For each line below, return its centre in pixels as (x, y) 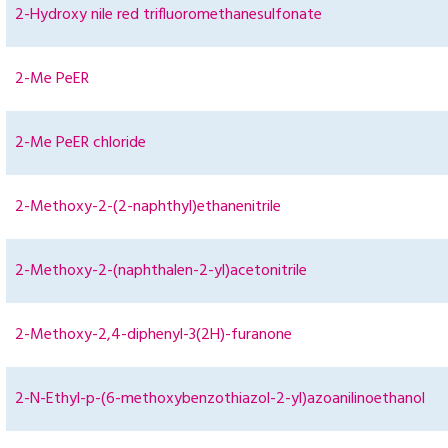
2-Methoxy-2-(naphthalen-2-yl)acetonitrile (161, 271)
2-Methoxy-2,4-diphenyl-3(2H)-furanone (153, 335)
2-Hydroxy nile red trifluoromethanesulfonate (168, 15)
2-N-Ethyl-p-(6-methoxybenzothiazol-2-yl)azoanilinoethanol (220, 399)
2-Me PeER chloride (80, 143)
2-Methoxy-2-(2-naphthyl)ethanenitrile (148, 207)
